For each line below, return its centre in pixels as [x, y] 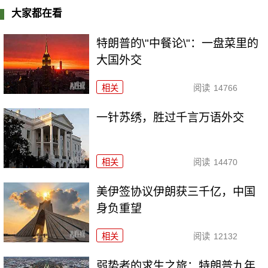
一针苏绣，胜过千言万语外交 [170, 118]
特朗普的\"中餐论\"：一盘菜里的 [178, 44]
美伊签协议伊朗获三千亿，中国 [176, 191]
